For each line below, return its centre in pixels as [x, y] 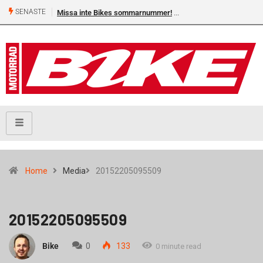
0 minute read [178, 246]
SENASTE [30, 12]
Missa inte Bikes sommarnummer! [114, 13]
